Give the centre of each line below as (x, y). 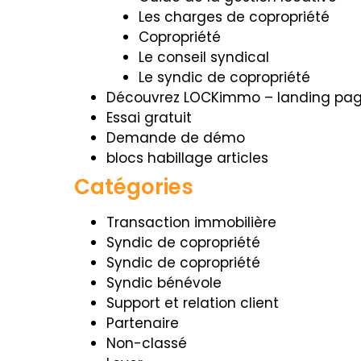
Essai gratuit (149, 118)
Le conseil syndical (204, 57)
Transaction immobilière (191, 222)
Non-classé (147, 343)
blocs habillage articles (187, 158)
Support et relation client (193, 303)
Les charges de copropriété (234, 17)
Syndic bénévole (164, 283)
